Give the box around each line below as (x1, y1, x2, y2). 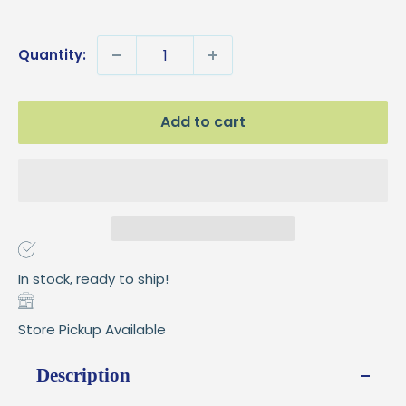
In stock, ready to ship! (18, 269, 169, 288)
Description (36, 364, 130, 386)
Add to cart (160, 111, 246, 132)
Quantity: (18, 45, 86, 64)
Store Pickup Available (18, 320, 166, 339)
